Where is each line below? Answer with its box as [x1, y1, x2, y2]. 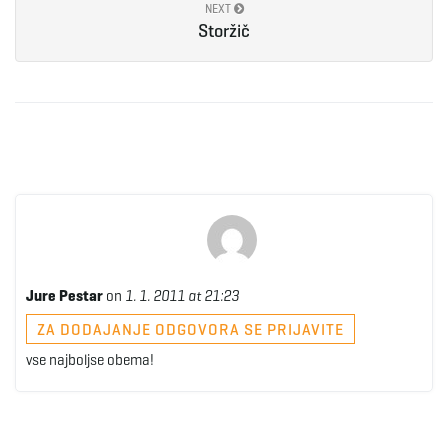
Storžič [198, 20, 250, 42]
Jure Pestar [26, 287, 103, 305]
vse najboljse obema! [26, 351, 154, 369]
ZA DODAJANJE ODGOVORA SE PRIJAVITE [37, 319, 344, 339]
